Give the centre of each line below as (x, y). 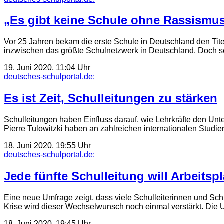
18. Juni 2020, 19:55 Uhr (47, 146)
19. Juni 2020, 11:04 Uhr (47, 68)
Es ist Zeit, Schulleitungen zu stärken (111, 98)
